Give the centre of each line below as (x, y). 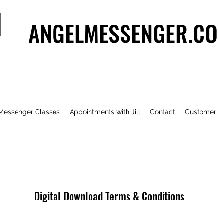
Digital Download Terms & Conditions (109, 196)
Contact (162, 112)
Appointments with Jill (105, 112)
